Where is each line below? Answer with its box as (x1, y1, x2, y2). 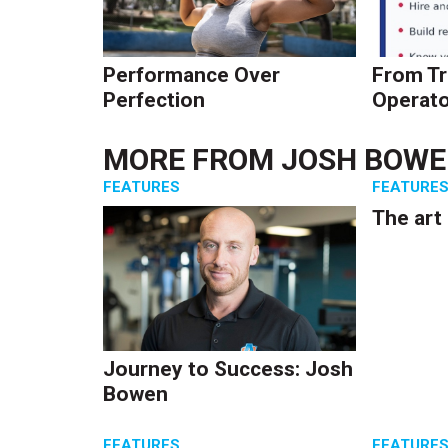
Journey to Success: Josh (103, 356, 354, 381)
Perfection (103, 88, 206, 113)
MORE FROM (103, 142, 282, 178)
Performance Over (103, 63, 281, 88)
